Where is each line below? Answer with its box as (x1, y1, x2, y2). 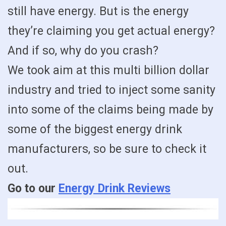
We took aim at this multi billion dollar (8, 64, 209, 78)
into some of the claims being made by (8, 103, 213, 117)
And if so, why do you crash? (8, 44, 158, 58)
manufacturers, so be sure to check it (8, 142, 206, 156)
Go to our (8, 182, 59, 196)
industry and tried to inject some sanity (8, 83, 215, 97)
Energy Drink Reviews (59, 182, 171, 196)
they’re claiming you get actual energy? (8, 24, 215, 38)
